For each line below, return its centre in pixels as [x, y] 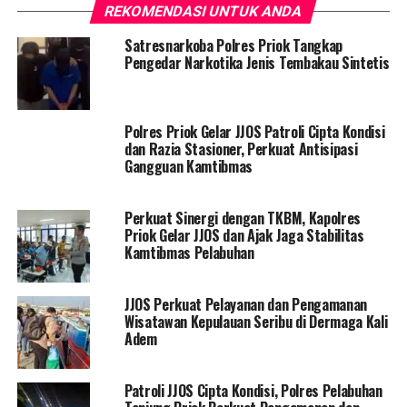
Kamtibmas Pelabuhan [189, 253]
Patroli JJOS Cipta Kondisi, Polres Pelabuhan [253, 391]
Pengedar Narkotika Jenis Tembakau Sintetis [257, 63]
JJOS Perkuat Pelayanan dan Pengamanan [246, 305]
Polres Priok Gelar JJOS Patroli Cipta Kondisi [254, 132]
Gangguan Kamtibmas [189, 167]
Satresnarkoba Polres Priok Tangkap [233, 46]
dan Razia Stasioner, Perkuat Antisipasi [241, 149]
